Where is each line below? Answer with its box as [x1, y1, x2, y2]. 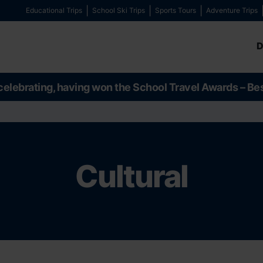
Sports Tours [155, 6, 196, 15]
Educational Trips [26, 6, 82, 15]
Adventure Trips [206, 6, 258, 15]
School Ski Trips [92, 6, 145, 15]
